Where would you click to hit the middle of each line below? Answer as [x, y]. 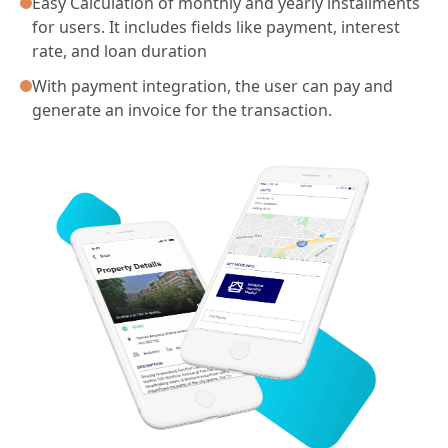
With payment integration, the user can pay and [212, 86]
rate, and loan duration [119, 51]
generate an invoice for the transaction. [182, 110]
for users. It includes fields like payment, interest [216, 27]
